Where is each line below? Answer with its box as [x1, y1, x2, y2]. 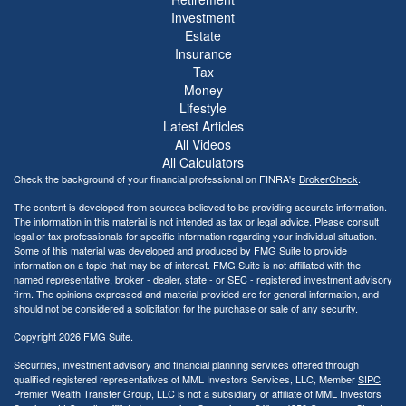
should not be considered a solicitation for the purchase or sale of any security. [14, 300, 358, 315]
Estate [185, 25, 221, 44]
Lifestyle [179, 98, 227, 117]
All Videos [175, 134, 231, 153]
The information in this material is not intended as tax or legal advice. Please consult [14, 213, 379, 228]
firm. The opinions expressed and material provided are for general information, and [14, 285, 379, 301]
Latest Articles [162, 116, 244, 135]
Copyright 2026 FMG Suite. [14, 328, 133, 343]
